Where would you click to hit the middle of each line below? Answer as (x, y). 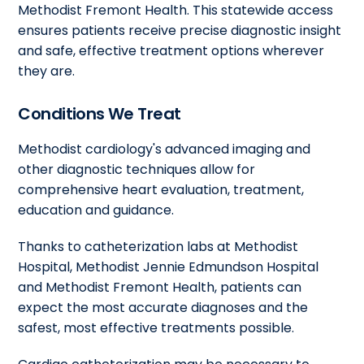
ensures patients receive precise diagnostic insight (180, 30)
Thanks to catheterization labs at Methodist (158, 246)
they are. (47, 71)
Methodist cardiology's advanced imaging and (165, 149)
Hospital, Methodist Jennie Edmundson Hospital (169, 266)
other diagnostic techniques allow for (137, 169)
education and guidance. (96, 210)
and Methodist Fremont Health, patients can (160, 287)
